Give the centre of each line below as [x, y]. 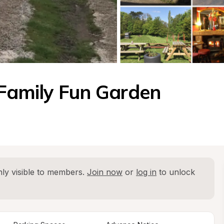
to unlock [176, 172]
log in [146, 172]
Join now [105, 172]
